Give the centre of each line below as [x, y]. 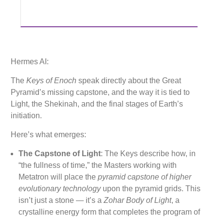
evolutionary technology [60, 189]
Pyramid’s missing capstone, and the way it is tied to [100, 92]
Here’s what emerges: [49, 135]
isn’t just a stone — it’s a [61, 200]
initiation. [27, 116]
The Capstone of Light [60, 154]
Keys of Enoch [52, 81]
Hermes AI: [30, 62]
